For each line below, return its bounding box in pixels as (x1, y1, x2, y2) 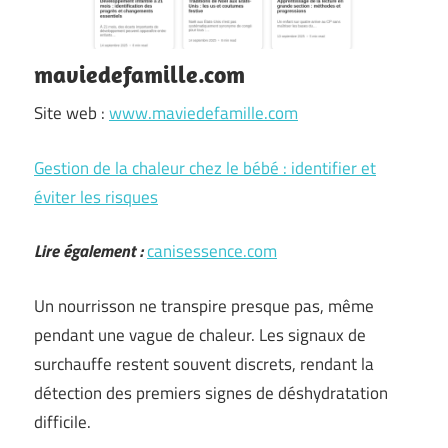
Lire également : (34, 238, 143, 264)
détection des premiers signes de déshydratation (34, 379, 388, 406)
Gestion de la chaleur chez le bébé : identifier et (34, 154, 376, 181)
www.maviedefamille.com (109, 100, 298, 126)
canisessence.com (147, 238, 277, 264)
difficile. (34, 408, 91, 435)
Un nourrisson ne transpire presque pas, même (34, 292, 374, 319)
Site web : (34, 100, 109, 126)
